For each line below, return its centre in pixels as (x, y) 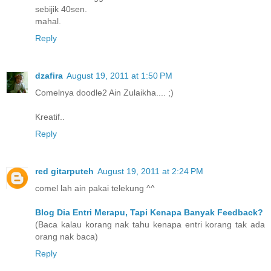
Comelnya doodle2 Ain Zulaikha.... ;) (104, 92)
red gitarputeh (64, 171)
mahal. (48, 21)
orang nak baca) (67, 236)
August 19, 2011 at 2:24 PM (150, 171)
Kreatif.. (50, 116)
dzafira (49, 75)
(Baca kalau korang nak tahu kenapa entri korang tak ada (150, 224)
